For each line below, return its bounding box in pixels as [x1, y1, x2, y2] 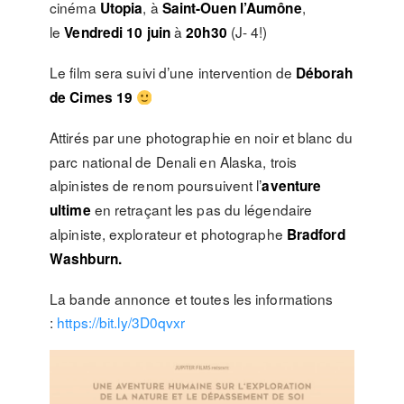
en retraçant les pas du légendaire [90, 199, 313, 219]
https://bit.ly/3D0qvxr [57, 312, 186, 332]
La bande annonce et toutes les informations [50, 289, 334, 308]
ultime [50, 200, 91, 220]
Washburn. [50, 249, 122, 269]
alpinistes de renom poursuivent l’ [50, 175, 262, 195]
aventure [262, 176, 322, 196]
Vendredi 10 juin [64, 23, 175, 42]
